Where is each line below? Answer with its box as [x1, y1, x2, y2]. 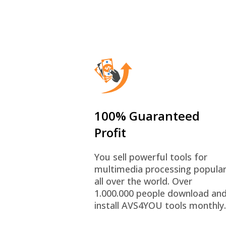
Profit [94, 124, 126, 141]
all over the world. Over [94, 175, 192, 187]
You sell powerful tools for [94, 151, 207, 163]
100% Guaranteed [94, 107, 200, 124]
